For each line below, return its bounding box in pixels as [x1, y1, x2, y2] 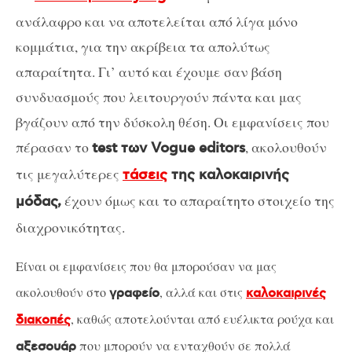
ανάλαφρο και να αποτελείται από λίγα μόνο [16, 11, 298, 31]
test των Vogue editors [92, 139, 245, 157]
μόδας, [16, 192, 61, 211]
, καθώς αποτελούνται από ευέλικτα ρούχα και [71, 310, 334, 328]
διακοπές [16, 312, 71, 328]
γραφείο [109, 285, 159, 302]
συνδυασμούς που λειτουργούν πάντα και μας [16, 86, 302, 106]
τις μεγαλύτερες [16, 163, 123, 183]
